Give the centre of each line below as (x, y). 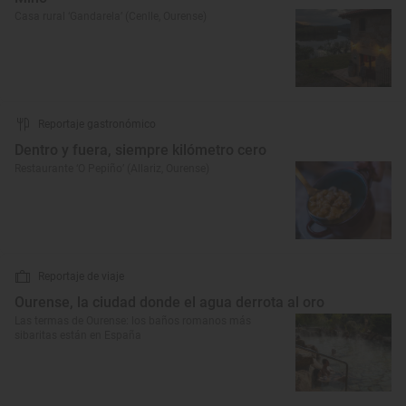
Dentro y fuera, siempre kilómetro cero (140, 150)
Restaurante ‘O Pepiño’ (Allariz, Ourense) (112, 169)
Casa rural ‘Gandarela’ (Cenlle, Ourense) (111, 16)
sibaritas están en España (78, 335)
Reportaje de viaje (81, 276)
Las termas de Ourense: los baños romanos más (133, 321)
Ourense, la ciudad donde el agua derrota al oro (169, 302)
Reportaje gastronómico (97, 124)
